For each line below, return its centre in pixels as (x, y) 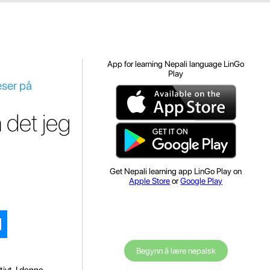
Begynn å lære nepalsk (176, 251)
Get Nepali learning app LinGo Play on (176, 171)
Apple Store (150, 181)
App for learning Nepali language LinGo (176, 64)
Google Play (202, 181)
